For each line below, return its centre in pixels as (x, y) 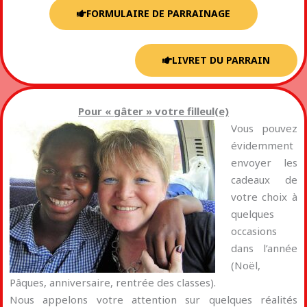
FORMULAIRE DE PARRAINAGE (158, 13)
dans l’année (264, 248)
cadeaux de (264, 180)
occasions (254, 231)
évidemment (262, 145)
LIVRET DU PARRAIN (221, 60)
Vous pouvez (264, 128)
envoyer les (264, 162)
